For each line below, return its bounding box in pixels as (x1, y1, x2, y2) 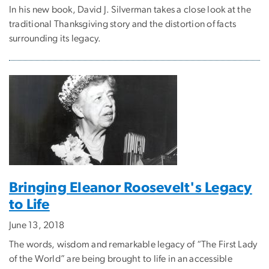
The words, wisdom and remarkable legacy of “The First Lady (9, 239, 258, 249)
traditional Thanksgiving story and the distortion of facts (9, 19, 237, 29)
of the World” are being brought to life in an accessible (9, 253, 232, 264)
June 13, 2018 (9, 220, 65, 230)
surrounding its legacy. (9, 33, 101, 43)
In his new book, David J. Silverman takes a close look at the (9, 4, 252, 14)
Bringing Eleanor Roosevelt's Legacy (9, 180, 252, 195)
